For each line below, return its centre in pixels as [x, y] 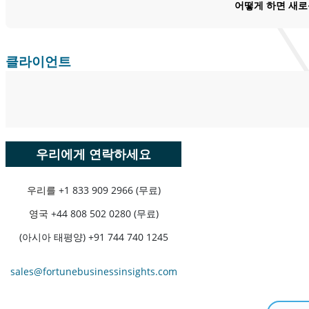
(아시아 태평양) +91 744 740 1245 [93, 237]
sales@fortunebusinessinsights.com [93, 272]
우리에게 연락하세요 [93, 154]
